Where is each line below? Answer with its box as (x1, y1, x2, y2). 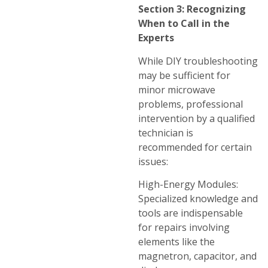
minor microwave (138, 83, 216, 96)
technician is (138, 126, 194, 139)
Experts (138, 31, 175, 45)
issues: (138, 154, 169, 168)
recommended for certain (138, 140, 252, 154)
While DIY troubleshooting (138, 54, 258, 68)
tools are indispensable (138, 206, 243, 220)
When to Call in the (138, 17, 230, 31)
